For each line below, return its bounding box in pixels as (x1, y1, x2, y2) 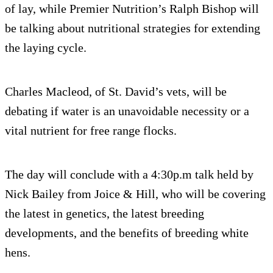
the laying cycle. (5, 40, 87, 54)
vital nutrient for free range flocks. (5, 123, 177, 137)
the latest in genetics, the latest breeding (5, 206, 204, 220)
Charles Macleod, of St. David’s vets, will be (5, 84, 227, 98)
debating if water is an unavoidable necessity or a (5, 104, 249, 118)
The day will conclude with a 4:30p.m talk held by (5, 167, 253, 181)
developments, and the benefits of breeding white (5, 225, 249, 239)
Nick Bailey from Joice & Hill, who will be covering (5, 186, 266, 200)
